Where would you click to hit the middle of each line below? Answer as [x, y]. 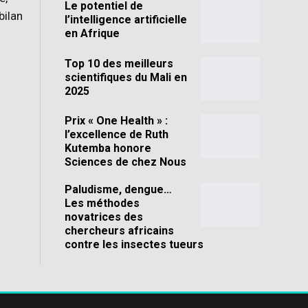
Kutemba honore [108, 148]
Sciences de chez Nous [125, 162]
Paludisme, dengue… [118, 190]
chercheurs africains [119, 231]
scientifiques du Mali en [125, 77]
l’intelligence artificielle [125, 19]
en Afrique [92, 33]
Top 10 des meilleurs [119, 63]
